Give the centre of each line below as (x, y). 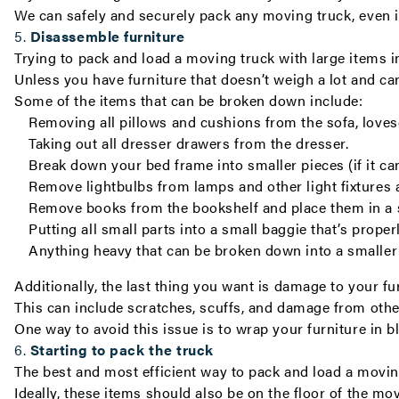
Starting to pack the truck (122, 350)
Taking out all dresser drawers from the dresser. (189, 143)
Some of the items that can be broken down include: (189, 100)
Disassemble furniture (107, 36)
